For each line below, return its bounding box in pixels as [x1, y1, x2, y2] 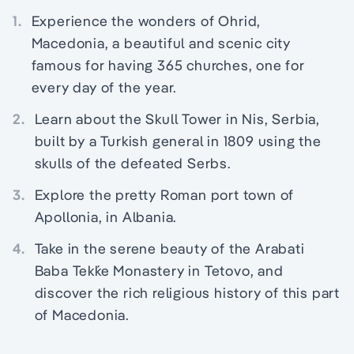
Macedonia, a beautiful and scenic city [31, 34, 292, 52]
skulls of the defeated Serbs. [34, 154, 231, 172]
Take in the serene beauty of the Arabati [34, 239, 305, 258]
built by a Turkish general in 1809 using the [34, 132, 322, 150]
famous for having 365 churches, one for [31, 56, 305, 74]
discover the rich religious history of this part [34, 284, 341, 302]
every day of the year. [31, 78, 177, 96]
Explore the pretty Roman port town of [34, 186, 295, 204]
